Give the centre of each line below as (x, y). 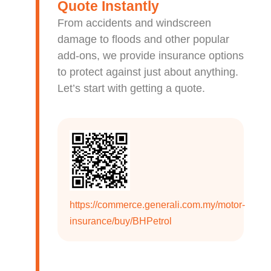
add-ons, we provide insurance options (150, 56)
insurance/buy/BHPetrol (120, 221)
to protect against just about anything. (148, 72)
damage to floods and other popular (143, 39)
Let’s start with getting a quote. (131, 88)
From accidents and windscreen (134, 23)
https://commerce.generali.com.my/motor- (157, 205)
